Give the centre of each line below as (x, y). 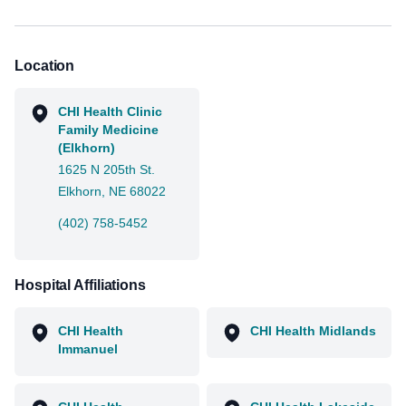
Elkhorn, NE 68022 (112, 191)
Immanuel (88, 349)
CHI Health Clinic (110, 111)
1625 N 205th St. (106, 169)
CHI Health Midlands (313, 331)
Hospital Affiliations (80, 285)
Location (45, 66)
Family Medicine (108, 130)
